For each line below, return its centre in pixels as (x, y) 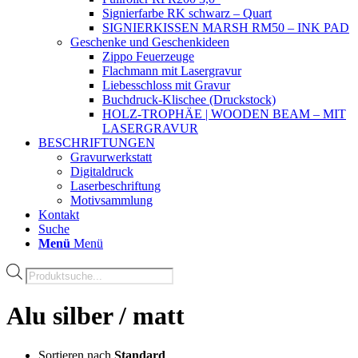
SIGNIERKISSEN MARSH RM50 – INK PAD (226, 28)
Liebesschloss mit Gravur (166, 85)
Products (47, 270)
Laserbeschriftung (115, 186)
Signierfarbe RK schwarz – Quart (187, 13)
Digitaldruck (102, 171)
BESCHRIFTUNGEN (97, 143)
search (41, 284)
